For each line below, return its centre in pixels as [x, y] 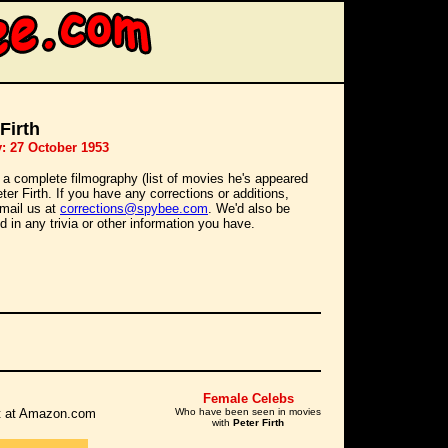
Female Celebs [248, 398]
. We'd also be [249, 208]
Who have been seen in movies [248, 411]
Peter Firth [257, 422]
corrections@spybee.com [134, 208]
